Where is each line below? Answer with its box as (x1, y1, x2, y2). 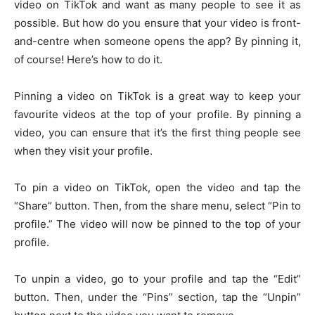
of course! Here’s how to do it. (14, 52, 162, 66)
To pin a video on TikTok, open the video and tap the (14, 180, 301, 194)
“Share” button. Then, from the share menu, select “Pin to (14, 198, 301, 212)
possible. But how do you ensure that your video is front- (14, 15, 301, 30)
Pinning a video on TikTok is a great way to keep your (14, 89, 301, 103)
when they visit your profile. (14, 143, 153, 157)
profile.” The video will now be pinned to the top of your (14, 217, 301, 231)
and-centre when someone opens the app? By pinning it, (14, 34, 301, 48)
